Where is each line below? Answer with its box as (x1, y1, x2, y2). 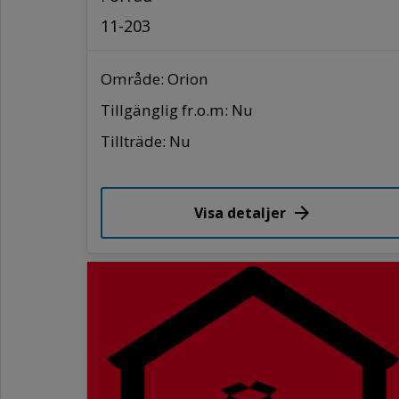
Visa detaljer (194, 202, 287, 223)
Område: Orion (101, 68, 208, 89)
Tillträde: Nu (101, 130, 191, 151)
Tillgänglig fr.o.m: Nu (101, 99, 253, 120)
